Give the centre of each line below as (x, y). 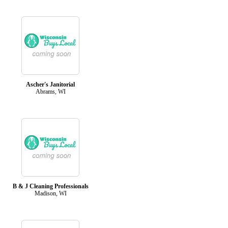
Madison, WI (50, 193)
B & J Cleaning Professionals (50, 186)
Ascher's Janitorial (50, 84)
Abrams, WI (50, 91)
